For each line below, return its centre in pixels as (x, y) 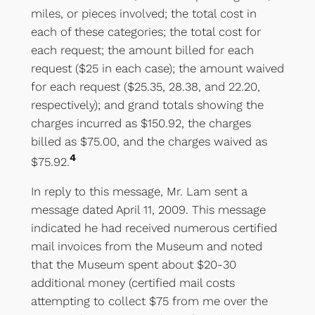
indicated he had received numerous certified (154, 227)
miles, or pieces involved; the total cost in (143, 13)
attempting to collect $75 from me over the (149, 301)
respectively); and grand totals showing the (147, 104)
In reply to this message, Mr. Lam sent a (139, 191)
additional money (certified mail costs (133, 282)
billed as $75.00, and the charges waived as (149, 141)
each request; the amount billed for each (142, 50)
